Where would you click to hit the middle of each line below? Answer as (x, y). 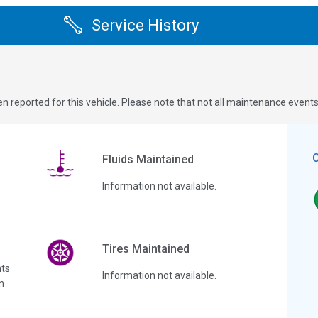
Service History (145, 26)
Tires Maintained (146, 248)
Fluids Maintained (148, 159)
